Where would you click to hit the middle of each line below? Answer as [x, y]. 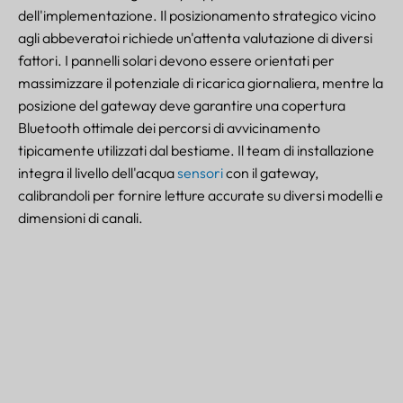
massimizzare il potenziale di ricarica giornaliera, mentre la [201, 82]
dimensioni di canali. [81, 217]
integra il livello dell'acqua [98, 172]
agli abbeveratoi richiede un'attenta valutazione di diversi [195, 37]
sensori [200, 172]
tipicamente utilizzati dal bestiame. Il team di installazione [196, 150]
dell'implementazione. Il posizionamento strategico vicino [197, 15]
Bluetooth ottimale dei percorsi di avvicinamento [169, 127]
